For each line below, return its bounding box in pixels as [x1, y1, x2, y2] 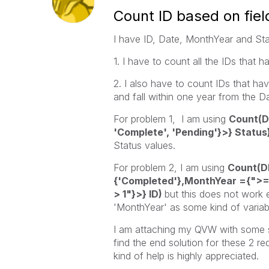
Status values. [113, 139, 175, 151]
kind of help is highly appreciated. [113, 250, 259, 262]
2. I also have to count [113, 77, 216, 89]
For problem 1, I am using [113, 113, 229, 125]
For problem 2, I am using [113, 162, 228, 174]
